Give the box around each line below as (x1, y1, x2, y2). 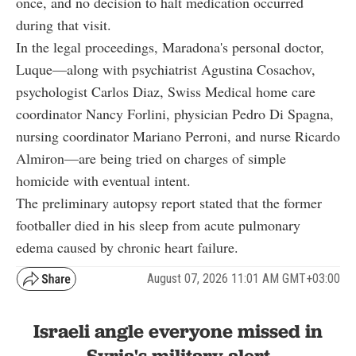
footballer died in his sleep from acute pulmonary (16, 215, 300, 234)
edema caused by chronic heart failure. (16, 237, 238, 257)
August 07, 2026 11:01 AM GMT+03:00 (147, 271, 340, 287)
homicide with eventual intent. (16, 170, 191, 190)
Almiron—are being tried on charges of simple (16, 148, 286, 168)
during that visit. (16, 14, 111, 34)
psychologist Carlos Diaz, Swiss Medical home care (16, 81, 315, 101)
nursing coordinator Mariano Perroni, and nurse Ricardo (16, 126, 340, 145)
